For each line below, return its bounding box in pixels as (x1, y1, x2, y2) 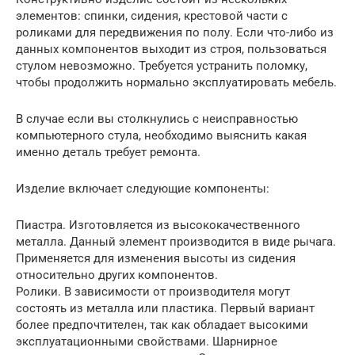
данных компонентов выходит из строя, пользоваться (16, 41, 326, 56)
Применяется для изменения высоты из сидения (16, 250, 296, 265)
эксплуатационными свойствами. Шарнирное (16, 334, 277, 349)
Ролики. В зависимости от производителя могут (16, 284, 290, 299)
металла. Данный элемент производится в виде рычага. (16, 234, 336, 249)
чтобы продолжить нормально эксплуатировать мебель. (16, 74, 337, 90)
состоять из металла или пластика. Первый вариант (16, 300, 315, 315)
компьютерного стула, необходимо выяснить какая (16, 128, 307, 143)
